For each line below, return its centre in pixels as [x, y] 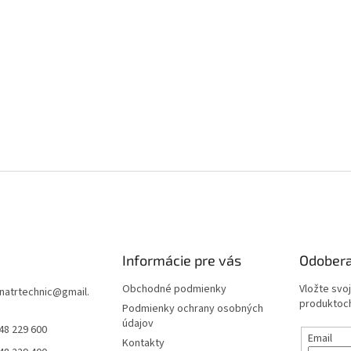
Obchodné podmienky [174, 289]
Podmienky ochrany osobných [192, 308]
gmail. [76, 292]
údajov [138, 323]
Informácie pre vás [181, 260]
